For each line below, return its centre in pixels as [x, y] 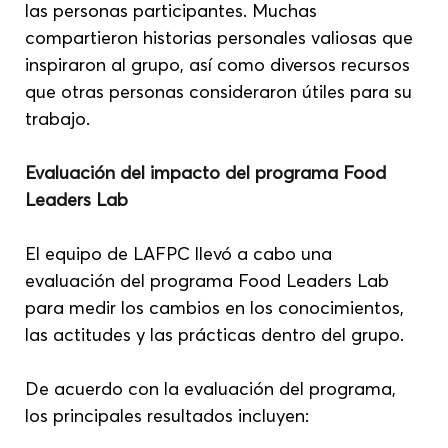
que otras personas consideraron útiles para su [221, 91]
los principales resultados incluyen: [167, 415]
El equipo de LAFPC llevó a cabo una [181, 253]
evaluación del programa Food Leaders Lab [210, 280]
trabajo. [58, 118]
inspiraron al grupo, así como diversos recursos [220, 64]
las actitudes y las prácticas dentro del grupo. [215, 334]
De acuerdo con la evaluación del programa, [213, 388]
